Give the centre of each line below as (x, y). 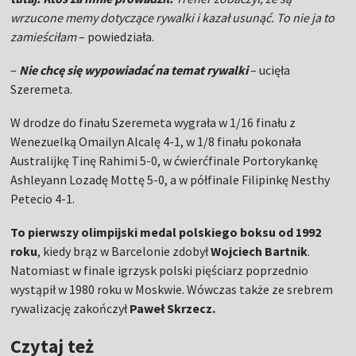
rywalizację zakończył (70, 308)
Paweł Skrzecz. (173, 308)
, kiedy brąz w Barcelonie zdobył (124, 251)
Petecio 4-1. (43, 199)
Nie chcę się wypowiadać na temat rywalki (134, 70)
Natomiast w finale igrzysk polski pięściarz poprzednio (160, 270)
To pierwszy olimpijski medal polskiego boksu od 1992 (166, 232)
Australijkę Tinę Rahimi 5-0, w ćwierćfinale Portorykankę (164, 161)
